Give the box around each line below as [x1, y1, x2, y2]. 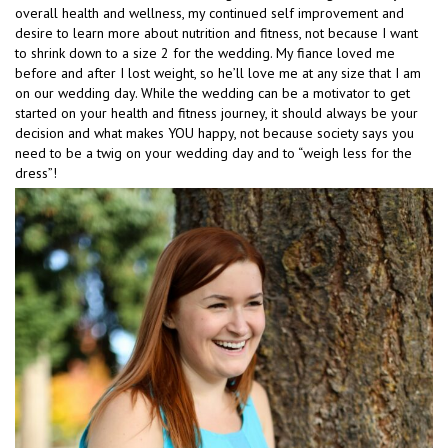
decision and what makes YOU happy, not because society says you [15, 123, 414, 142]
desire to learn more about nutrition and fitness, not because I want [15, 23, 418, 42]
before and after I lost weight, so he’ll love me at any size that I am [15, 63, 421, 82]
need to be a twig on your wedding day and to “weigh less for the [15, 143, 412, 162]
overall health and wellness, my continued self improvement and [15, 3, 404, 22]
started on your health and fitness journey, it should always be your [15, 103, 418, 122]
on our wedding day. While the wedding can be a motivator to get [15, 83, 410, 102]
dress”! [15, 163, 57, 182]
